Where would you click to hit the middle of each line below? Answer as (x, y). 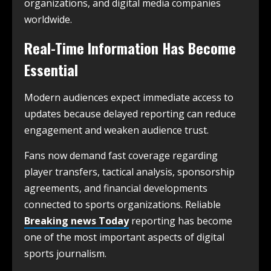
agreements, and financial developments (116, 188)
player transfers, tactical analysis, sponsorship (129, 171)
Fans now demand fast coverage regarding (121, 155)
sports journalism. (65, 253)
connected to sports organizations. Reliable (122, 204)
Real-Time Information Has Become (130, 47)
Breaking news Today (77, 220)
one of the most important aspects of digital (124, 237)
